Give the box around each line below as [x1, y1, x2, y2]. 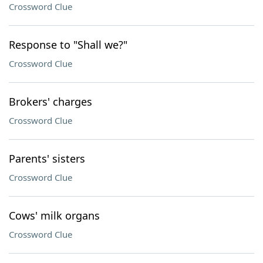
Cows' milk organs [9, 208, 100, 222]
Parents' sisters [9, 151, 85, 166]
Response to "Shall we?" [9, 38, 127, 52]
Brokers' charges [9, 95, 92, 109]
